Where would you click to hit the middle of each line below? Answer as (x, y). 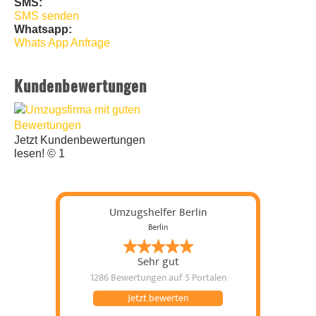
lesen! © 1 (39, 154)
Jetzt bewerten (158, 298)
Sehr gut (158, 262)
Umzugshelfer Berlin (158, 213)
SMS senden (47, 16)
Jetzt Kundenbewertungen (80, 140)
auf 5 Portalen (197, 278)
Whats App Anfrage (62, 43)
